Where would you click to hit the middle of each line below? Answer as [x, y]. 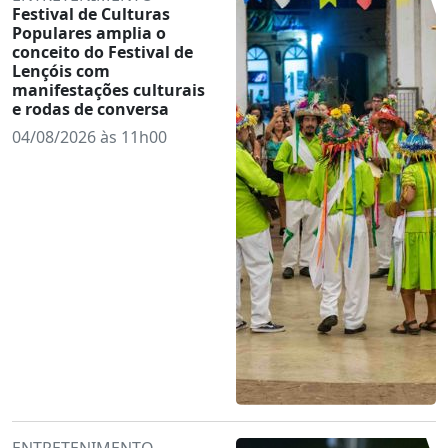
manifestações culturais [108, 89]
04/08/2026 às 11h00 [89, 136]
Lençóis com [61, 70]
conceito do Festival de [102, 51]
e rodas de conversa [90, 108]
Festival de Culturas [91, 13]
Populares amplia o [89, 32]
